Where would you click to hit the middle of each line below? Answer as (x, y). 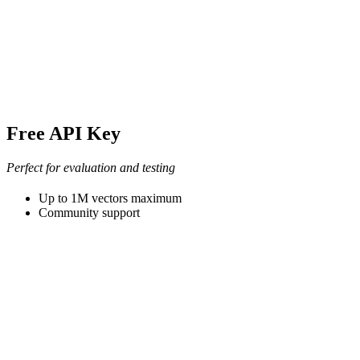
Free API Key (63, 134)
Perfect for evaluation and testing (91, 168)
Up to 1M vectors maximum (110, 198)
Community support (89, 213)
